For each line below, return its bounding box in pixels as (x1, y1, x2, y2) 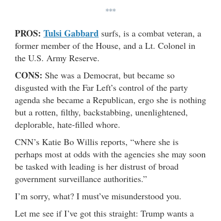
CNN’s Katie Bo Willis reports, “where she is (15, 135, 179, 147)
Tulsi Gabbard (43, 26, 99, 39)
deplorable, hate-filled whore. (15, 118, 120, 130)
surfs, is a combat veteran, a (99, 27, 201, 39)
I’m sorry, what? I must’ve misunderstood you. (15, 189, 182, 202)
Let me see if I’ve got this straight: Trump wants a (15, 207, 194, 219)
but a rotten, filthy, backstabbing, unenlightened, (15, 106, 188, 118)
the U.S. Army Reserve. (15, 51, 100, 64)
